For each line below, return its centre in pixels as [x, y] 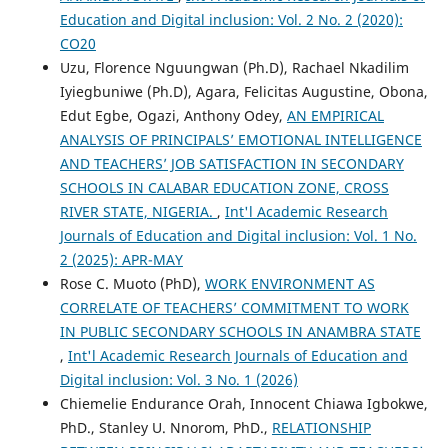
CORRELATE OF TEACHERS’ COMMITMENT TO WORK [234, 307]
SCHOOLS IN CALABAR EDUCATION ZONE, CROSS [224, 187]
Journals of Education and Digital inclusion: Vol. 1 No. [238, 235]
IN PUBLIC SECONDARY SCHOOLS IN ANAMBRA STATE [240, 331]
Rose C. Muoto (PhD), [132, 283]
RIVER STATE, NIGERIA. [138, 211]
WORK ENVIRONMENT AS [289, 283]
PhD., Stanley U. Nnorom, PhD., [165, 427]
